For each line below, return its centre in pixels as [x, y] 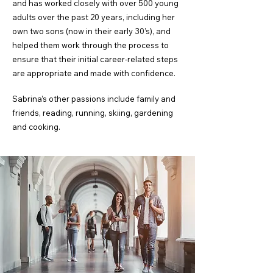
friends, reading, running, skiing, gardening [93, 113]
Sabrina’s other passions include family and [94, 99]
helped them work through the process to [90, 45]
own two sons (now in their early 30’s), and [91, 31]
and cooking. [36, 127]
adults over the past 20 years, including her [94, 17]
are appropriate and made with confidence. [94, 73]
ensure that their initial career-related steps [95, 59]
